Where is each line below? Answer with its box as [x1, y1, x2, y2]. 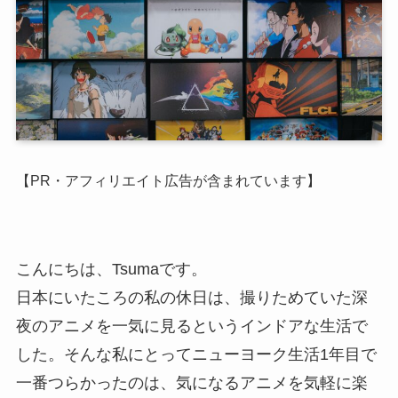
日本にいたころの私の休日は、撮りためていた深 [15, 289, 368, 307]
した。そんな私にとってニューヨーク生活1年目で [15, 346, 377, 364]
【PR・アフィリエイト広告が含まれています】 [15, 171, 321, 188]
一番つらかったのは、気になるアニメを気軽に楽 [15, 374, 368, 393]
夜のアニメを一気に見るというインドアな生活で [15, 317, 368, 336]
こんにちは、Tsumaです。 [15, 260, 207, 279]
